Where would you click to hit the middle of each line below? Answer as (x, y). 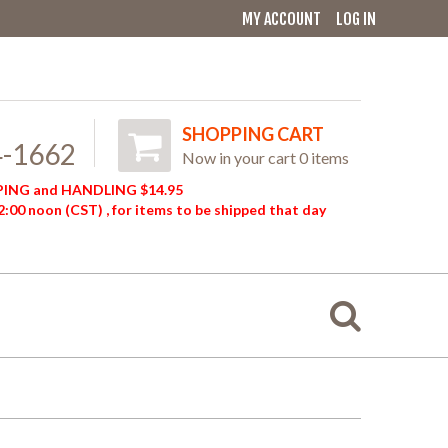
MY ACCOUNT (281, 19)
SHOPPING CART (253, 134)
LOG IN (356, 19)
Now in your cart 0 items (265, 157)
